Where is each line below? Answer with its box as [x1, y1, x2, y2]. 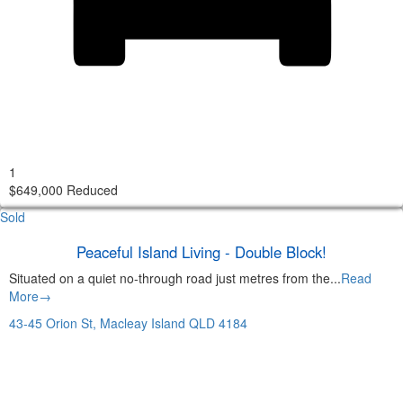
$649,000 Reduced [9, 180, 118, 199]
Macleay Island [100, 313, 185, 332]
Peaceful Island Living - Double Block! [76, 240, 327, 263]
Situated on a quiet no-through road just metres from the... [9, 268, 341, 287]
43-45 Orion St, [9, 313, 96, 332]
